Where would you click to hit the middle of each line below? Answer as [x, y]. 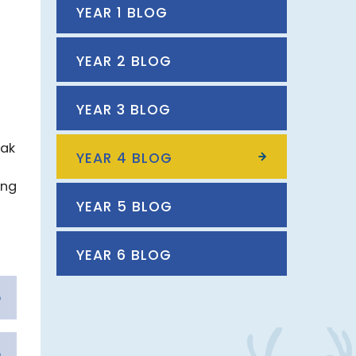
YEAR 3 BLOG [124, 110]
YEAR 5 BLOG [124, 207]
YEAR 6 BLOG [124, 255]
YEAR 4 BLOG [124, 158]
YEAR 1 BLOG [122, 13]
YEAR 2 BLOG [124, 61]
